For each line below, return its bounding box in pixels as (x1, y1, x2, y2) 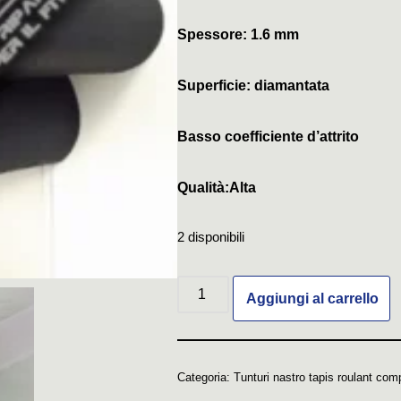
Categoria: (176, 371, 234, 384)
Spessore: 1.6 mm (176, 27, 299, 42)
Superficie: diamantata (176, 78, 329, 93)
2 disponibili (176, 230, 244, 244)
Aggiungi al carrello (245, 291, 379, 306)
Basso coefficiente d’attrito (176, 129, 359, 144)
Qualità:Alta (176, 180, 256, 195)
